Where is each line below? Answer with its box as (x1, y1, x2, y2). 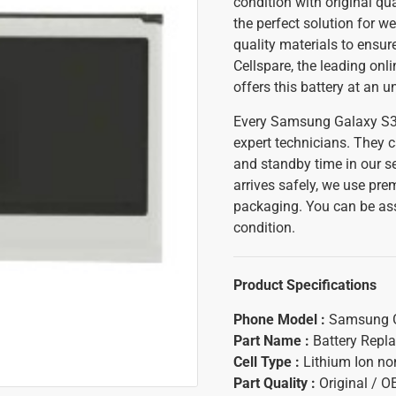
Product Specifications (233, 277, 377, 293)
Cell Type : (233, 354, 303, 370)
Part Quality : (233, 375, 319, 392)
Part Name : (233, 332, 313, 349)
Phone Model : (233, 311, 325, 328)
